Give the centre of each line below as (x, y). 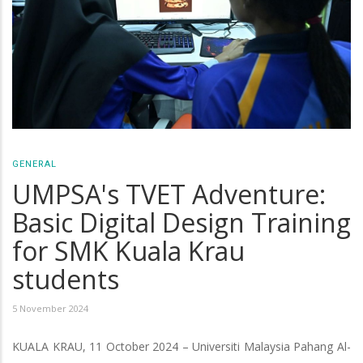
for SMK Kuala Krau (128, 250)
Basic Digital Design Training (181, 222)
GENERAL (34, 164)
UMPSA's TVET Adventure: (169, 194)
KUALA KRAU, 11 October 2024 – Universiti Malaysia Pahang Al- (181, 346)
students (66, 279)
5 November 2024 (50, 308)
